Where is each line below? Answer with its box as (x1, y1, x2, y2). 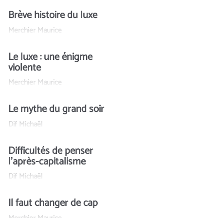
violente (8, 59, 41, 76)
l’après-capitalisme (8, 153, 86, 170)
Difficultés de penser (8, 143, 93, 159)
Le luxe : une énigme (8, 49, 92, 65)
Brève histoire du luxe (8, 7, 97, 24)
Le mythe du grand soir (8, 101, 104, 118)
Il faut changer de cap (8, 195, 98, 212)
